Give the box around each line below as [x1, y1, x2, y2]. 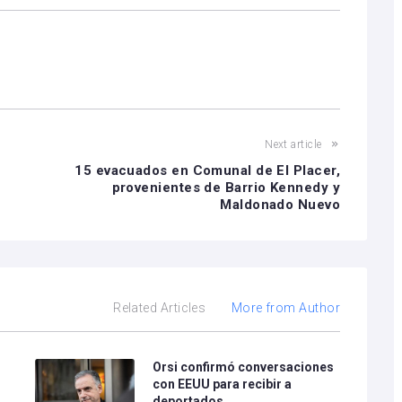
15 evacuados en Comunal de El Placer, [74, 162, 340, 179]
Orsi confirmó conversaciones [153, 360, 335, 374]
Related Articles [113, 301, 206, 315]
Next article [265, 138, 322, 151]
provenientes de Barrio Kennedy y [111, 179, 340, 196]
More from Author [231, 301, 340, 315]
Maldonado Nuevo [220, 197, 340, 213]
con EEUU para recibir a [153, 377, 293, 391]
